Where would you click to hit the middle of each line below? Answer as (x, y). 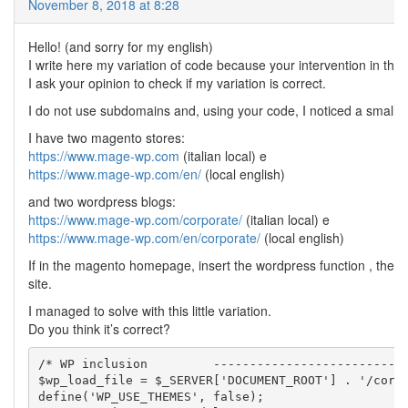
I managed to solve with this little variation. (150, 310)
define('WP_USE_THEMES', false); (151, 397)
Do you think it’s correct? (99, 328)
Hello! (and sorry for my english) (121, 46)
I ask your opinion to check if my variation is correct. (177, 82)
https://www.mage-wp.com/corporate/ (135, 219)
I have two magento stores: (107, 137)
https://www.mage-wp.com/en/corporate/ (144, 237)
